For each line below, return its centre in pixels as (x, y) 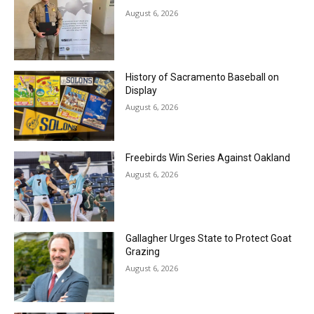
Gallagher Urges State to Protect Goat (208, 238)
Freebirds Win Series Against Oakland (207, 158)
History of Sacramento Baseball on (202, 77)
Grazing (142, 252)
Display (141, 91)
